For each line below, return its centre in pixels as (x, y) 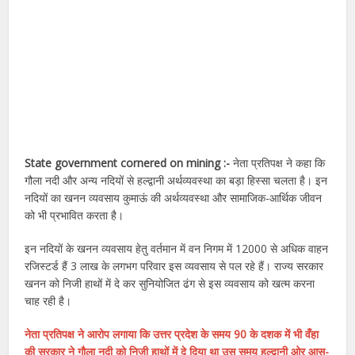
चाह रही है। (48, 301)
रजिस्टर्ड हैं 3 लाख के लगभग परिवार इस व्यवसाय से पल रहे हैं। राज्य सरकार (174, 266)
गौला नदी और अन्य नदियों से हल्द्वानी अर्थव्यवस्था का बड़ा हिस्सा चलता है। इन (176, 181)
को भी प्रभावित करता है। (74, 216)
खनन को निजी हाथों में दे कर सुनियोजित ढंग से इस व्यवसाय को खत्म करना (170, 284)
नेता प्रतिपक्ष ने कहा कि (279, 163)
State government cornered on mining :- (129, 163)
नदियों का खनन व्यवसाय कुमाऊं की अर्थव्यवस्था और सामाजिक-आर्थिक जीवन (174, 198)
